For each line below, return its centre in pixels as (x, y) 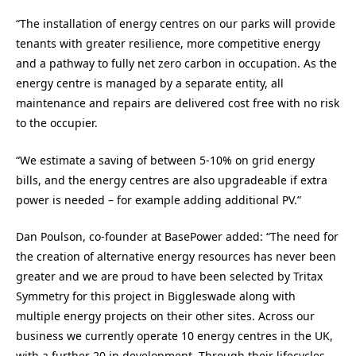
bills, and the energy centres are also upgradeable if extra (172, 180)
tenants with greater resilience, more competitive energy (168, 44)
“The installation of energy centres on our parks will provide (176, 24)
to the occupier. (57, 123)
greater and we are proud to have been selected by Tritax (169, 277)
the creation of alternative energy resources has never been (176, 257)
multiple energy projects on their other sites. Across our (165, 316)
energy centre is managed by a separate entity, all (150, 83)
